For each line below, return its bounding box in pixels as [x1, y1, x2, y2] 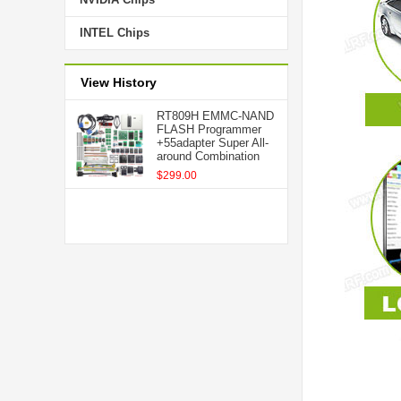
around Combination [157, 149, 260, 163]
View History [81, 75, 157, 90]
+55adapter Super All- [157, 136, 269, 149]
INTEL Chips [80, 26, 149, 39]
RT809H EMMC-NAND [157, 109, 274, 123]
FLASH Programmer [157, 123, 261, 136]
